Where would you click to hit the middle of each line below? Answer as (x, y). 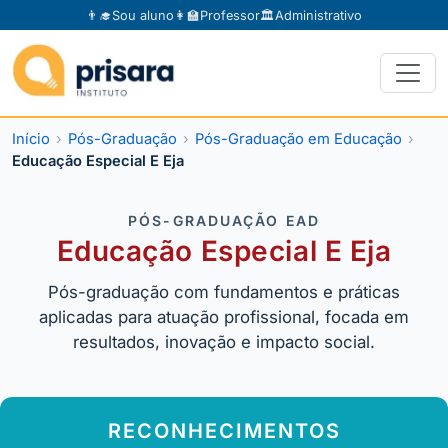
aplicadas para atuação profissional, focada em (224, 317)
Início (31, 139)
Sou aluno (143, 15)
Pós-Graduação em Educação (298, 139)
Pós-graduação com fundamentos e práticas (224, 292)
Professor (230, 15)
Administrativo (318, 15)
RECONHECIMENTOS (224, 431)
